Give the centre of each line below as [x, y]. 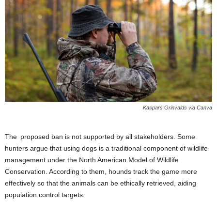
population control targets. [45, 194]
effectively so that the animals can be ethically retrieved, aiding [101, 183]
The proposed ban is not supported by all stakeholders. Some [100, 136]
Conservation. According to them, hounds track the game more [101, 171]
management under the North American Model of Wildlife [92, 160]
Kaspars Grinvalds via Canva [178, 107]
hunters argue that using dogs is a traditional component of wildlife [106, 148]
